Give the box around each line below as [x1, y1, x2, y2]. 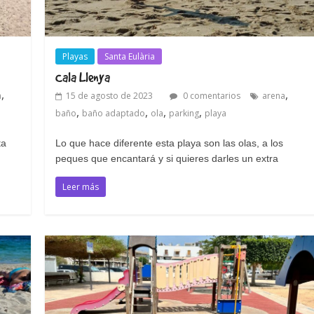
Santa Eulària [104, 50, 156, 62]
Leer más [62, 180, 100, 193]
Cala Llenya [55, 69, 111, 85]
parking [169, 107, 200, 119]
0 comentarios [181, 89, 241, 102]
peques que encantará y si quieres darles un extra [55, 152, 279, 164]
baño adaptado [82, 107, 146, 119]
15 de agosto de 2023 [66, 89, 153, 102]
